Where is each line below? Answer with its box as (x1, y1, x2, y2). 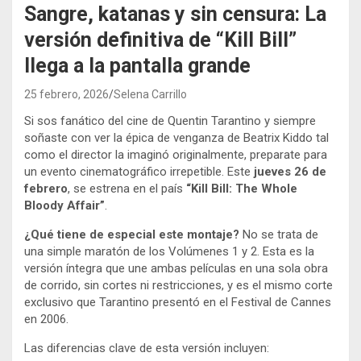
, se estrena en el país (68, 181, 186, 197)
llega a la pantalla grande (24, 54, 251, 78)
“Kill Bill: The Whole (186, 181, 297, 197)
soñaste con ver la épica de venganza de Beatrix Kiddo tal (24, 131, 329, 146)
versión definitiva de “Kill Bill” (24, 28, 297, 52)
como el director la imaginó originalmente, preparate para (24, 147, 327, 163)
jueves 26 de (254, 164, 326, 180)
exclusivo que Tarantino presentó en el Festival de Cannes (24, 295, 331, 310)
